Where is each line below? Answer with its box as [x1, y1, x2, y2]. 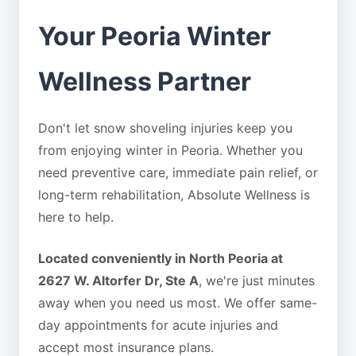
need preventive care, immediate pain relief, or [38, 164, 318, 180]
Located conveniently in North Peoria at [38, 250, 283, 266]
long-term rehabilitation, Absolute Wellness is [38, 187, 310, 203]
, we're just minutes [199, 273, 315, 288]
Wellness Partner [38, 66, 251, 97]
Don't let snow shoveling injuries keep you [38, 120, 292, 136]
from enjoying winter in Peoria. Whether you [38, 142, 303, 158]
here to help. [38, 209, 114, 225]
